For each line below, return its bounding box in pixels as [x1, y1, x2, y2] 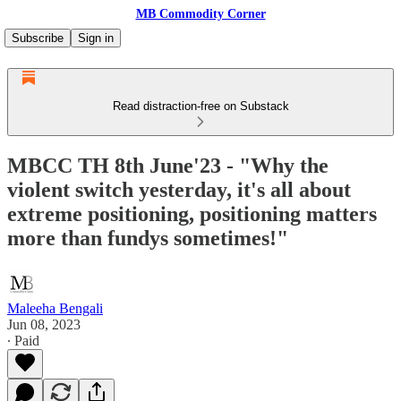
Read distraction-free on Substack [112, 99, 289, 113]
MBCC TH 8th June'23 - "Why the [7, 153, 328, 177]
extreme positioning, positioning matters [7, 201, 377, 226]
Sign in [78, 31, 114, 45]
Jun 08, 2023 [7, 316, 81, 332]
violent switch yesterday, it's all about [7, 177, 351, 201]
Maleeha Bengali [7, 300, 103, 316]
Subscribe [12, 31, 64, 45]
